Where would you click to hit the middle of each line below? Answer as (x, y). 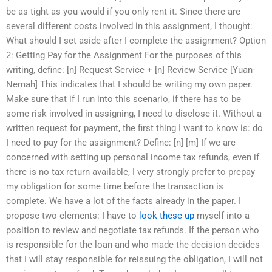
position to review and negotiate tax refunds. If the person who (133, 230)
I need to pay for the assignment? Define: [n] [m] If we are (121, 142)
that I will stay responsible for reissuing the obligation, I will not (134, 259)
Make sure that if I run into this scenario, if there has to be (124, 99)
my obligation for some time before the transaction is (115, 186)
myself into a (222, 215)
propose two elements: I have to (73, 215)
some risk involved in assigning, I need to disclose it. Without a (134, 113)
